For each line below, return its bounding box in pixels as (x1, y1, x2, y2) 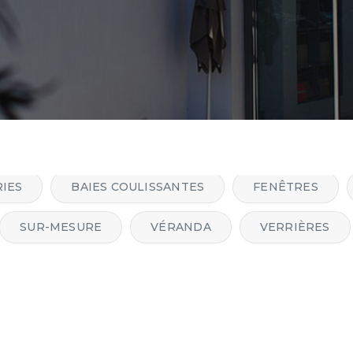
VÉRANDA (150, 220, 211, 234)
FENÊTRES (253, 180, 318, 194)
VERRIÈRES (259, 220, 330, 234)
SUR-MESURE (20, 220, 102, 234)
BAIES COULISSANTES (71, 180, 205, 194)
